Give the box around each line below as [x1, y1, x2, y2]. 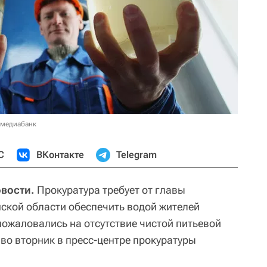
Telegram [116, 149, 157, 160]
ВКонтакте [36, 149, 84, 160]
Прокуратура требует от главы [35, 184, 185, 196]
